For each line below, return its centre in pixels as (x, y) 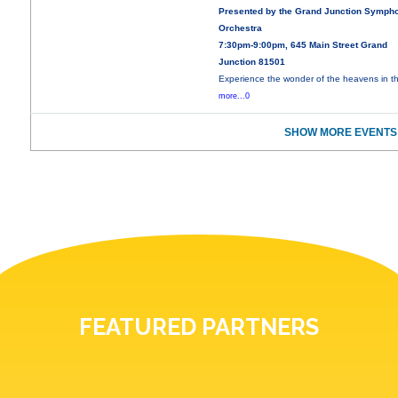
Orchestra (241, 28)
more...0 (235, 96)
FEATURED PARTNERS (199, 327)
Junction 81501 (252, 62)
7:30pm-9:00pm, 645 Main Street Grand (303, 45)
